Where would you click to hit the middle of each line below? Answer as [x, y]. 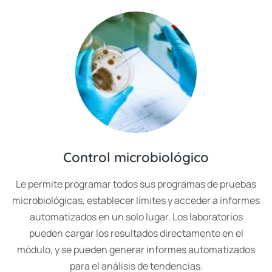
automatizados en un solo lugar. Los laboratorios [136, 217]
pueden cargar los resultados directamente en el [136, 233]
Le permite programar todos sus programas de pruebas [136, 184]
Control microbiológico [136, 157]
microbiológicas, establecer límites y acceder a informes [136, 200]
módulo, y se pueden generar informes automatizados [136, 250]
